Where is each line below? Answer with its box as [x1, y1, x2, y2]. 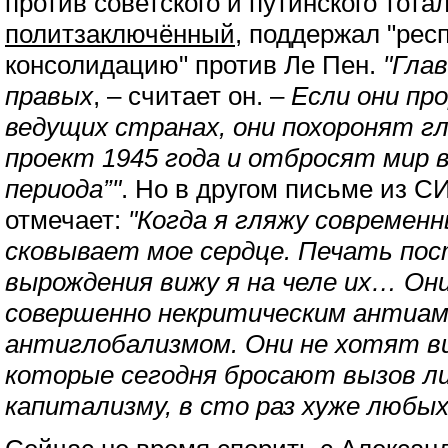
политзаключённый [5, 20, 235, 48]
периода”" [5, 175, 121, 203]
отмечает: [5, 206, 128, 234]
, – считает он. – [93, 82, 291, 110]
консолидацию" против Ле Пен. [5, 51, 383, 79]
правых [5, 82, 93, 110]
